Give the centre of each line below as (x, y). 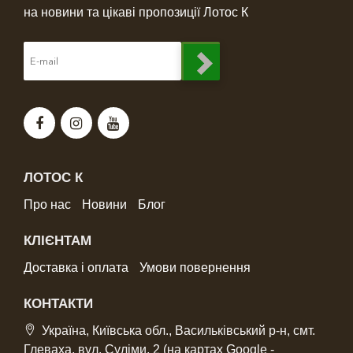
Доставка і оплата (76, 267)
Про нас (47, 204)
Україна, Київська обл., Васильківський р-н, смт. (178, 330)
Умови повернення (195, 267)
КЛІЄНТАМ (58, 240)
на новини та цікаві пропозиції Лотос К (136, 12)
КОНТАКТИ (58, 303)
